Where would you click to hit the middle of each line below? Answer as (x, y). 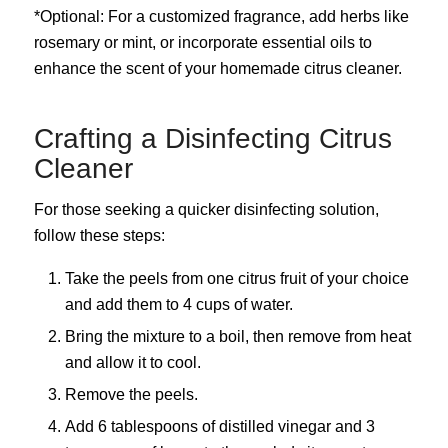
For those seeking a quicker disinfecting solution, (206, 210)
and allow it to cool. (132, 362)
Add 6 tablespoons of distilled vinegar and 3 (219, 426)
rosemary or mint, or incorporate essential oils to (202, 42)
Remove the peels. (131, 394)
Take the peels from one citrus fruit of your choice (236, 278)
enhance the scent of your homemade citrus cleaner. (217, 68)
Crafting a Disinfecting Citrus (212, 138)
